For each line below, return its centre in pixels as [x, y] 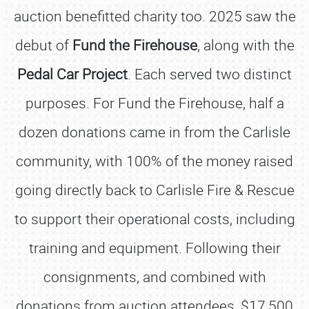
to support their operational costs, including [154, 219]
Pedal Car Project [72, 74]
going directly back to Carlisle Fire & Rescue [154, 190]
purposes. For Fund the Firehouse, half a [154, 103]
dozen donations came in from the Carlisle [154, 132]
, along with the [246, 45]
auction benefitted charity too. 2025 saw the [154, 16]
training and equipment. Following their [154, 248]
